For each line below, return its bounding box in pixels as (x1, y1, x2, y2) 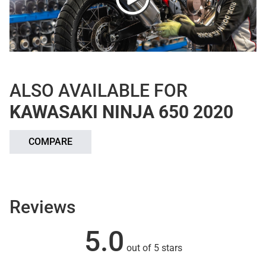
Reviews (9, 197, 75, 218)
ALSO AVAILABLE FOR (9, 80, 188, 102)
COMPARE (28, 136, 72, 148)
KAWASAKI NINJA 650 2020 (9, 102, 233, 123)
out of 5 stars (123, 242, 182, 254)
